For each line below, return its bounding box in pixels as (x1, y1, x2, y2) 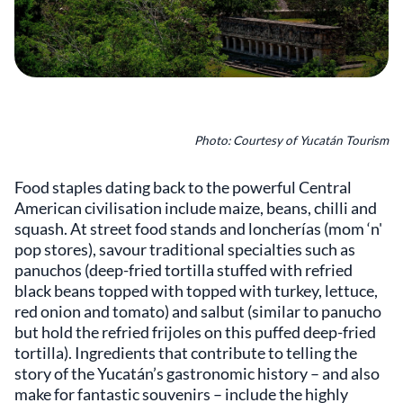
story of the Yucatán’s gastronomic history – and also (14, 363, 380, 383)
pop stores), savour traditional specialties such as (14, 239, 355, 259)
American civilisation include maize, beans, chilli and (14, 198, 377, 218)
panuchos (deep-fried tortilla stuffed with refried (14, 260, 353, 280)
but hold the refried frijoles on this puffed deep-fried (14, 322, 376, 342)
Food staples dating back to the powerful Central (14, 177, 352, 197)
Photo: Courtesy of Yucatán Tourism (194, 133, 389, 148)
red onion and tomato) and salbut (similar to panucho (14, 301, 381, 321)
